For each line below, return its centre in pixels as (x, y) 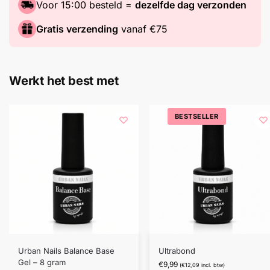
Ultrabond (177, 251)
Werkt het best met (64, 80)
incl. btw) (212, 265)
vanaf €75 (143, 29)
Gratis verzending (77, 29)
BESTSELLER (196, 116)
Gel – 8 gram (42, 262)
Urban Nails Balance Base (66, 251)
